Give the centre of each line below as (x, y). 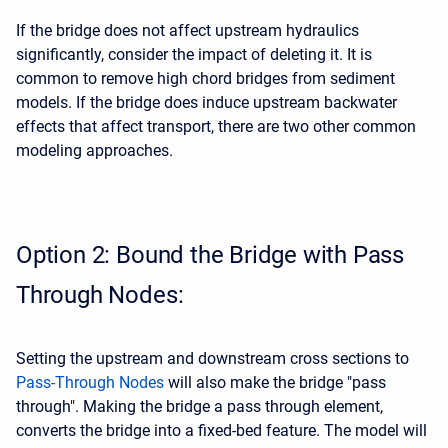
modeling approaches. (94, 150)
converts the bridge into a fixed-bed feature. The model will (221, 430)
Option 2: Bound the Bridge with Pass (210, 255)
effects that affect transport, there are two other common (216, 126)
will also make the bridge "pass (275, 382)
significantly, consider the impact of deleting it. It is (194, 54)
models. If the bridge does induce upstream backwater (206, 102)
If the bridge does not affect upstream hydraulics (187, 30)
